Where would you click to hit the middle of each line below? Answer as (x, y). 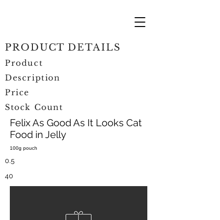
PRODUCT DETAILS (63, 47)
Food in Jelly (38, 135)
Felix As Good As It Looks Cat (76, 123)
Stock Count (34, 107)
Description (33, 78)
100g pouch (24, 148)
